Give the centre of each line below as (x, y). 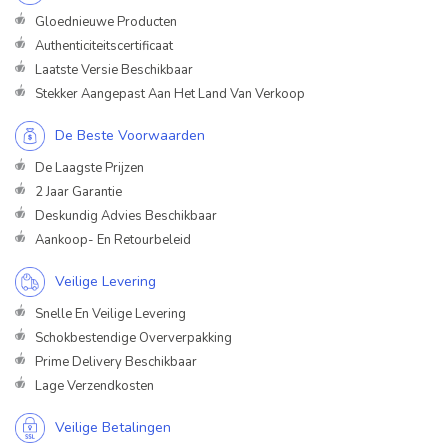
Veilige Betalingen (113, 427)
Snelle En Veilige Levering (110, 314)
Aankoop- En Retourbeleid (113, 240)
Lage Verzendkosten (94, 386)
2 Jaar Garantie (78, 192)
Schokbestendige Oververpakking (133, 338)
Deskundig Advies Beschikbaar (126, 216)
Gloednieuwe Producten (106, 22)
